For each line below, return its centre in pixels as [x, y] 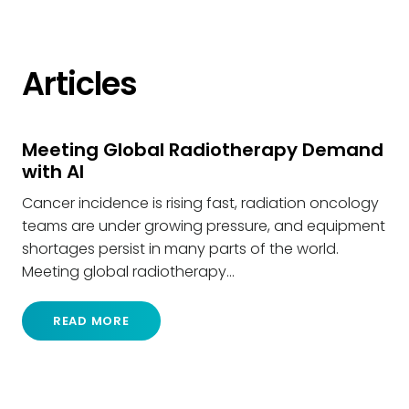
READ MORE [91, 321]
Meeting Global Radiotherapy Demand [203, 150]
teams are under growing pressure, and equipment [204, 226]
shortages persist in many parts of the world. [180, 249]
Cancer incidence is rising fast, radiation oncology [200, 203]
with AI [53, 172]
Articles [79, 84]
